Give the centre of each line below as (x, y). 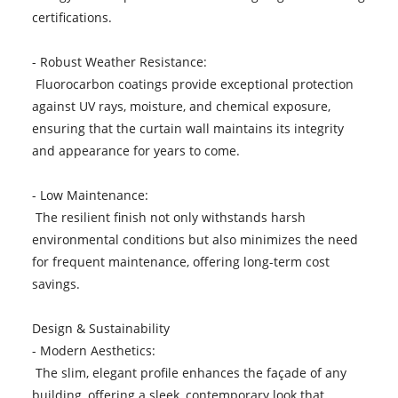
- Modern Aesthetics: (97, 350)
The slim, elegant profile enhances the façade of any (189, 372)
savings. (56, 283)
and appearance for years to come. (135, 150)
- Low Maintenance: (93, 195)
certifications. (72, 17)
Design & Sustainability (104, 328)
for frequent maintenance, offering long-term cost (180, 261)
